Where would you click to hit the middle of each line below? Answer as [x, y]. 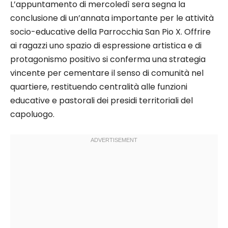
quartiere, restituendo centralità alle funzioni [99, 87]
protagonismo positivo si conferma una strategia [108, 59]
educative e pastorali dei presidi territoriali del [102, 100]
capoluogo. [32, 114]
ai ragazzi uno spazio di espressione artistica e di [106, 45]
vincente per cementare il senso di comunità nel [107, 73]
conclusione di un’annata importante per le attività [112, 18]
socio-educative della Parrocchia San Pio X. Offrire [110, 32]
